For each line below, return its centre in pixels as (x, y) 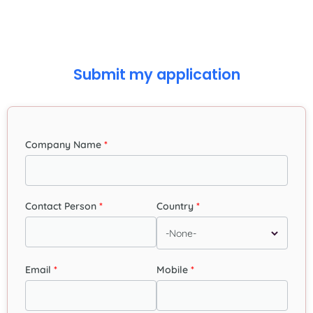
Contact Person (61, 206)
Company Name (63, 145)
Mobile (172, 270)
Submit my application (156, 75)
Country (175, 206)
